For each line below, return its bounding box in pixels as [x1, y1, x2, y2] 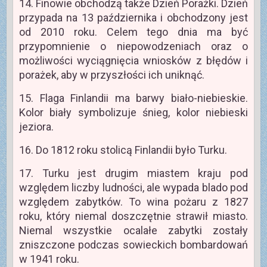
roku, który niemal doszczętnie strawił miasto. [18, 210, 249, 223]
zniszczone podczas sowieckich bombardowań [18, 238, 249, 252]
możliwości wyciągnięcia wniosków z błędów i [18, 54, 249, 67]
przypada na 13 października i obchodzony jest [18, 11, 249, 24]
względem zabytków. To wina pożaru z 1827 [18, 195, 249, 209]
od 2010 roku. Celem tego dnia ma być [18, 26, 249, 39]
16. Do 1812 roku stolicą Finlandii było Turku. [18, 144, 227, 157]
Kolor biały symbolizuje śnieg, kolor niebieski [18, 106, 249, 119]
